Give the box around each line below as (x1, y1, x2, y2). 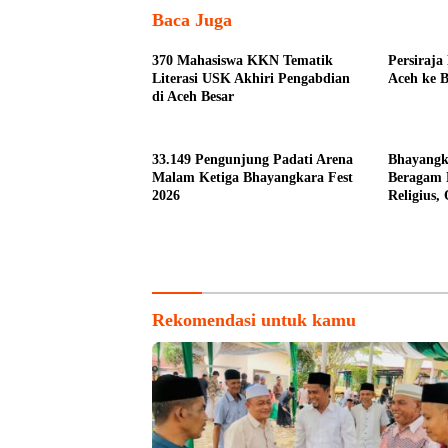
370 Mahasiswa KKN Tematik (152, 52, 333, 68)
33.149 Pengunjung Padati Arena (152, 151, 353, 167)
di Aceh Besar (152, 88, 234, 104)
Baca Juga (152, 9, 232, 30)
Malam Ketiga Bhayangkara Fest (152, 169, 353, 185)
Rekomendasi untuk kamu (152, 310, 356, 331)
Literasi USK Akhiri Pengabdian (152, 70, 350, 86)
